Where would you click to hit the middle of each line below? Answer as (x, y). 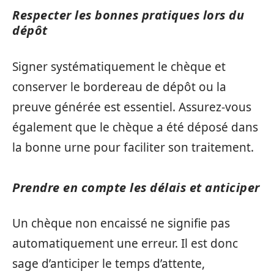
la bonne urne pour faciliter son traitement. (133, 147)
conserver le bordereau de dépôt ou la (119, 87)
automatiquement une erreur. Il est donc (125, 243)
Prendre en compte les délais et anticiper (136, 187)
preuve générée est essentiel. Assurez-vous (132, 107)
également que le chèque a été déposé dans (135, 127)
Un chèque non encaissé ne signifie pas (121, 223)
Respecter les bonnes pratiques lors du (128, 15)
